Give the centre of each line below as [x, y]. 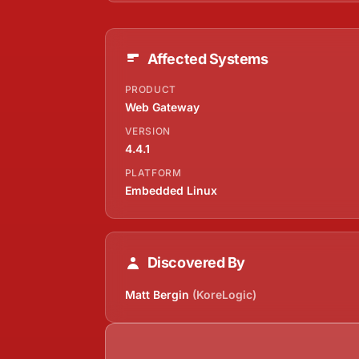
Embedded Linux [171, 190]
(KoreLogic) [224, 294]
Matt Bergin [158, 294]
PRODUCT [150, 89]
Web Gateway [162, 107]
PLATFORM [153, 172]
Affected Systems [208, 58]
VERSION [147, 131]
